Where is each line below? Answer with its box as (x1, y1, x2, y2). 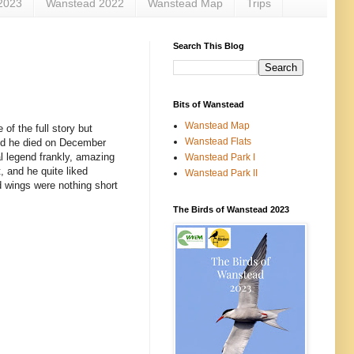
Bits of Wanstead (173, 99, 244, 109)
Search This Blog (173, 40, 244, 51)
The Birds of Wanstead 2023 (173, 204, 289, 214)
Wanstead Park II (185, 167, 258, 179)
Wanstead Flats (185, 135, 251, 147)
